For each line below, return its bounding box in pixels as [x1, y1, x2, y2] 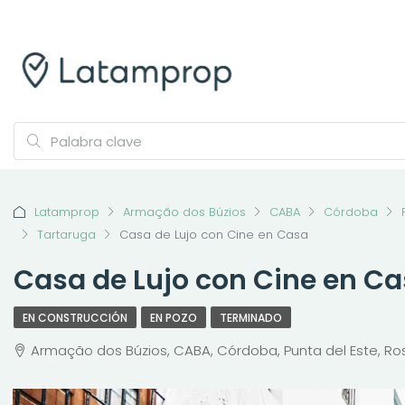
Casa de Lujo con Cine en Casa [119, 226, 308, 243]
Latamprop [34, 203, 99, 221]
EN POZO [150, 310, 197, 325]
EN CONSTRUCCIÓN [23, 310, 127, 325]
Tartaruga [37, 226, 96, 243]
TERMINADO [220, 310, 282, 325]
